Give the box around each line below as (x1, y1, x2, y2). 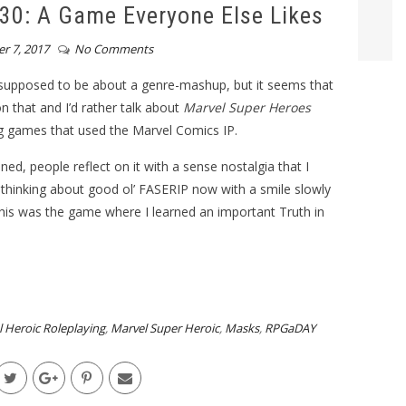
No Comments (74, 41, 153, 57)
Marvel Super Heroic (110, 320, 219, 336)
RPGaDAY (264, 320, 315, 336)
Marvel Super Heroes (182, 99, 311, 116)
